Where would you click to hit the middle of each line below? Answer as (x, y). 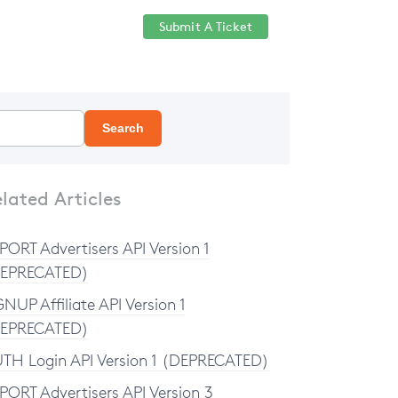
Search (123, 128)
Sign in (110, 27)
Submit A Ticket (205, 26)
